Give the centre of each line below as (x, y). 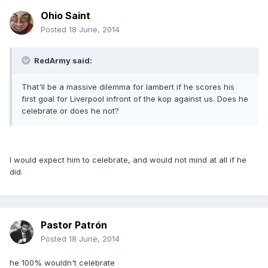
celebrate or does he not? (70, 111)
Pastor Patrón (74, 225)
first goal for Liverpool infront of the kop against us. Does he (135, 99)
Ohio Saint (66, 16)
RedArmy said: (62, 61)
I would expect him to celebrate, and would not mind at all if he (128, 160)
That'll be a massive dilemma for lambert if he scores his (128, 87)
